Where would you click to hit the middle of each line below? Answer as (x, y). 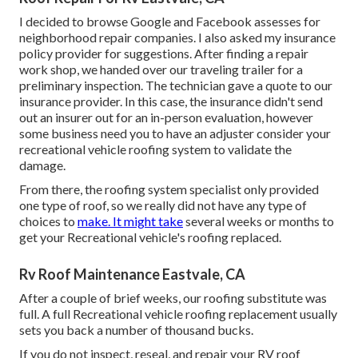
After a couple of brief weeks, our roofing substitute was (173, 298)
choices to (48, 221)
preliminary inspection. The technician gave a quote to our (176, 86)
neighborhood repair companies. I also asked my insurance (177, 38)
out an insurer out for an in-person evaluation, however (166, 117)
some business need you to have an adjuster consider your (175, 133)
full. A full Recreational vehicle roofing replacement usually (178, 314)
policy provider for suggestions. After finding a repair (164, 54)
